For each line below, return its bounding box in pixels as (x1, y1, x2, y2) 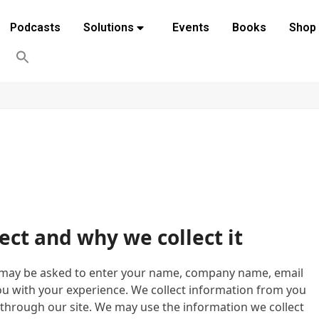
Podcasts (9, 21, 61, 34)
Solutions (83, 21, 134, 34)
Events (172, 21, 209, 34)
